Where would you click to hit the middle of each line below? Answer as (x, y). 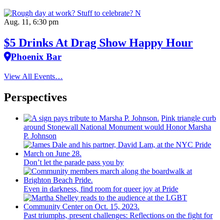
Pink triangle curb (189, 118)
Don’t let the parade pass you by (74, 163)
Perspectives (35, 97)
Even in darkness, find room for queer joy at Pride (101, 189)
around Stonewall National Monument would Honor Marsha (117, 127)
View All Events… (33, 77)
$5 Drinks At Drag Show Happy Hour (98, 42)
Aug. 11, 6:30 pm (31, 22)
